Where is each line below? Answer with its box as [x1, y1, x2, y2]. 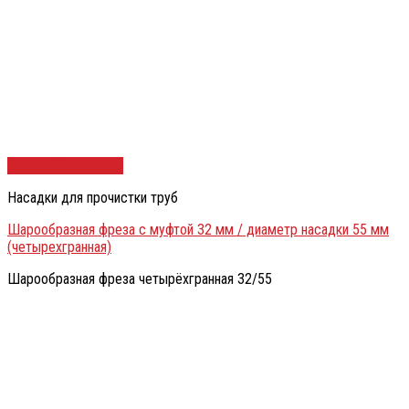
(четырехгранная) [7, 238, 111, 257]
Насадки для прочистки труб [7, 189, 178, 207]
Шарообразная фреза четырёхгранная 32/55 [7, 270, 272, 288]
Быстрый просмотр [7, 157, 123, 175]
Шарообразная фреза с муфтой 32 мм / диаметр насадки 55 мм [7, 221, 389, 239]
